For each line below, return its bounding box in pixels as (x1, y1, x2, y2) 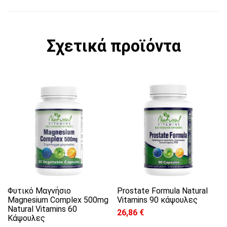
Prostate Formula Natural (117, 186, 208, 196)
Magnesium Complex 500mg (8, 195, 108, 205)
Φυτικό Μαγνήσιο (8, 186, 71, 196)
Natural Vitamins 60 (8, 204, 77, 214)
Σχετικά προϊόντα (46, 36, 181, 56)
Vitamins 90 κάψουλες (117, 195, 198, 205)
